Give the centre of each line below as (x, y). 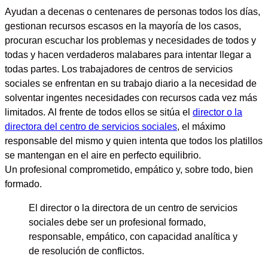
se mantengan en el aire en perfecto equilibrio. (103, 155)
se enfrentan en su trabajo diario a (115, 83)
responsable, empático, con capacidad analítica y (133, 237)
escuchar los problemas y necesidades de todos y (150, 40)
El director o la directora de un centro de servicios (133, 208)
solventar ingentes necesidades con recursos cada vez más (131, 97)
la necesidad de (223, 83)
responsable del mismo (54, 140)
